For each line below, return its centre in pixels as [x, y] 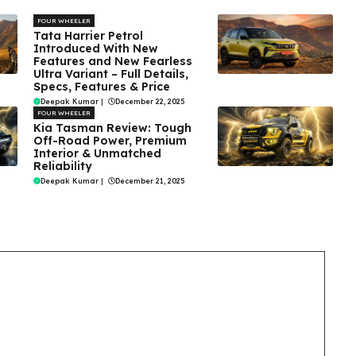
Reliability [62, 166]
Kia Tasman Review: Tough [112, 128]
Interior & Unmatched [97, 153]
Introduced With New [95, 48]
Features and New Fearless [112, 61]
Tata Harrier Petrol [88, 35]
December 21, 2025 [149, 180]
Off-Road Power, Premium [110, 140]
